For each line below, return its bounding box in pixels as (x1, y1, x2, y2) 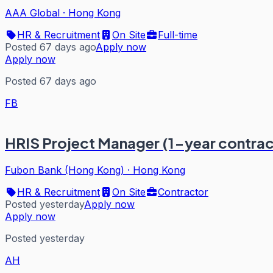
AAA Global (5, 6, 60, 19)
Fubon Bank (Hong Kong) (5, 163, 124, 176)
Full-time (158, 28, 197, 41)
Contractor (158, 185, 208, 198)
